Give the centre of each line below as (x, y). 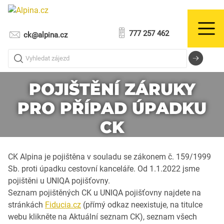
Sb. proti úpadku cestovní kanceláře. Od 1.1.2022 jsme (104, 168)
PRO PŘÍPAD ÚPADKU (112, 108)
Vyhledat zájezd (32, 61)
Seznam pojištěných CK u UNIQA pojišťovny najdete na (104, 192)
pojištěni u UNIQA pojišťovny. (59, 180)
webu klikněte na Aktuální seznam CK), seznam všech (102, 216)
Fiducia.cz (63, 204)
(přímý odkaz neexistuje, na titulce (142, 204)
